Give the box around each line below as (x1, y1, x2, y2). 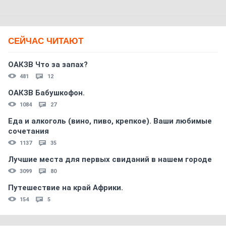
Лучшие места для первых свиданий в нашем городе (8, 155, 212, 164)
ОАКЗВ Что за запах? (8, 60, 88, 69)
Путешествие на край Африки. (8, 183, 123, 192)
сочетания (8, 127, 49, 136)
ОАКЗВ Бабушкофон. (8, 88, 85, 97)
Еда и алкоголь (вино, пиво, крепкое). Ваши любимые (8, 117, 212, 126)
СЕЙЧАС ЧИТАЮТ (8, 36, 83, 46)
